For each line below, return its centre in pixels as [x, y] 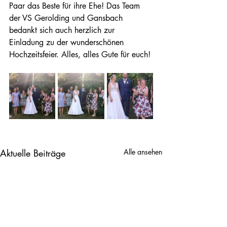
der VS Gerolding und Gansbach [67, 18]
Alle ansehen [143, 152]
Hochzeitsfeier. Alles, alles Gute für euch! [80, 54]
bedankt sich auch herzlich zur [63, 30]
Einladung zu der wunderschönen [68, 42]
